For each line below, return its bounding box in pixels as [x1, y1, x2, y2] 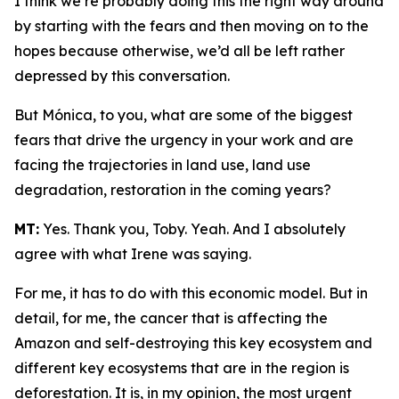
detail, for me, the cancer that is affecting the [14, 309, 328, 327]
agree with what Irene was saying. [14, 245, 251, 263]
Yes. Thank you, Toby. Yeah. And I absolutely [39, 220, 346, 238]
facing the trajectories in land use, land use [14, 156, 311, 174]
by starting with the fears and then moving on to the [14, 17, 369, 35]
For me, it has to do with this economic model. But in [14, 284, 368, 302]
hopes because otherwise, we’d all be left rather [14, 42, 345, 60]
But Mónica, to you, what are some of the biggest [14, 106, 353, 124]
